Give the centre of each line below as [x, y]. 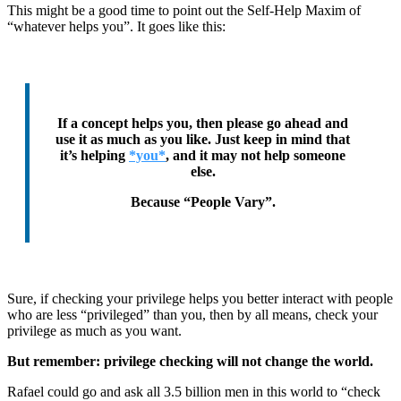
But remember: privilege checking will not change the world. [190, 362]
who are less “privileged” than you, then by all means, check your [192, 315]
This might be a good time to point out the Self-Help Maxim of [184, 11]
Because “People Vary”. [203, 202]
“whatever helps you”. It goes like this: [116, 27]
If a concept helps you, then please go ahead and [203, 124]
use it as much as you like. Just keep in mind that [203, 140]
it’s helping [94, 156]
